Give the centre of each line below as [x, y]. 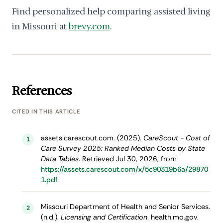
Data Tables [59, 159]
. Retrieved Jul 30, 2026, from [127, 159]
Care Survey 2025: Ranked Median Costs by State [123, 148]
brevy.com [89, 27]
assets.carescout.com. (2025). [92, 138]
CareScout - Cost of [176, 138]
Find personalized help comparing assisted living [111, 12]
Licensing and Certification [104, 217]
